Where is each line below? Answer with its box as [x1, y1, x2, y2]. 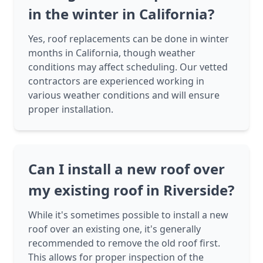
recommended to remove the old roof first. [28, 237, 220, 250]
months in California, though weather [28, 46, 195, 60]
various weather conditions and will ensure [28, 89, 220, 102]
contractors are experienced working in [28, 75, 204, 88]
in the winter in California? [28, 4, 214, 24]
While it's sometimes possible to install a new [28, 208, 228, 222]
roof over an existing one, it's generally [28, 222, 201, 236]
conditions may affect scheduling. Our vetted [28, 60, 228, 74]
